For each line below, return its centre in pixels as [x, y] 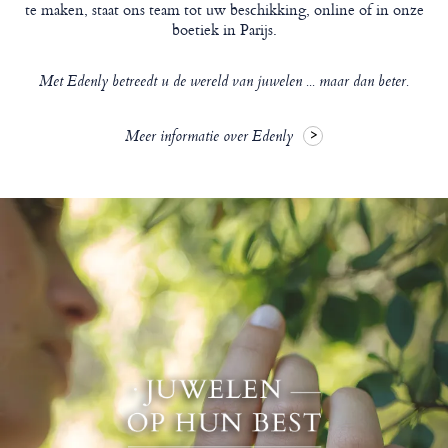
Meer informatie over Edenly [209, 137]
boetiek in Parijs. [224, 29]
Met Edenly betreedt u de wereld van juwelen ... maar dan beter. [224, 82]
